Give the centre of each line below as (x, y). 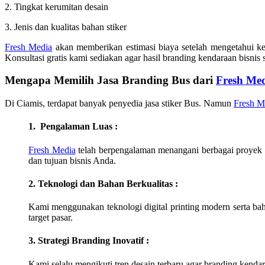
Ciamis (30, 104)
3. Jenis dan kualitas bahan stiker (66, 27)
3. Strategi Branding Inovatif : (89, 241)
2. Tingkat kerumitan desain (56, 7)
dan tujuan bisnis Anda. (72, 160)
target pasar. (51, 218)
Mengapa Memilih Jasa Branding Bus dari (110, 80)
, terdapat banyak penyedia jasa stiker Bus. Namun (138, 104)
